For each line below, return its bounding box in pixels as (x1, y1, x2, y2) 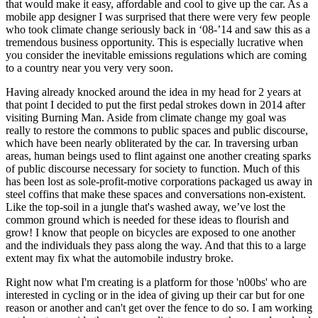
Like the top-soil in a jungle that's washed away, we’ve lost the (6, 200, 285, 213)
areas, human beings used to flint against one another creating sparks (6, 149, 311, 162)
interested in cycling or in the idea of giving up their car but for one (6, 288, 305, 301)
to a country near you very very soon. (6, 61, 173, 74)
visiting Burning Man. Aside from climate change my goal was (6, 111, 286, 124)
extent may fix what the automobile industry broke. (6, 251, 234, 264)
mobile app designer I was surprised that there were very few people (6, 10, 310, 23)
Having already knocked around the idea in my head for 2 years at (6, 85, 301, 98)
